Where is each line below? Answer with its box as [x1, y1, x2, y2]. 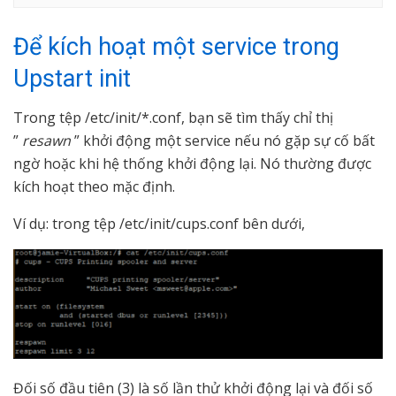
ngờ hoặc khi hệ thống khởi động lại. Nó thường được [13, 154, 371, 174]
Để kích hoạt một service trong [13, 32, 339, 61]
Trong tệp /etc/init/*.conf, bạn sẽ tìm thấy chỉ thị [13, 108, 333, 128]
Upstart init [13, 64, 131, 93]
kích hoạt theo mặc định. [13, 177, 175, 197]
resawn [22, 131, 71, 151]
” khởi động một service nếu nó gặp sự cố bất [71, 131, 375, 151]
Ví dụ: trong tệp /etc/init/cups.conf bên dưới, [13, 214, 305, 234]
